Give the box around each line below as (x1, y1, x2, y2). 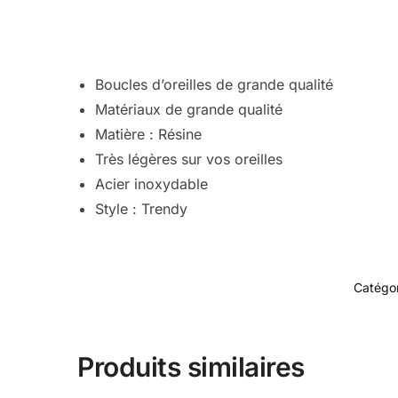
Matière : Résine (95, 125, 203, 144)
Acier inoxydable (95, 175, 209, 194)
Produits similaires (77, 350, 305, 383)
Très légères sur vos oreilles (95, 150, 283, 169)
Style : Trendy (95, 200, 188, 219)
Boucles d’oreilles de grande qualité (95, 76, 334, 94)
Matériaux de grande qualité (95, 100, 283, 119)
